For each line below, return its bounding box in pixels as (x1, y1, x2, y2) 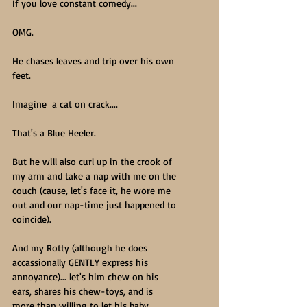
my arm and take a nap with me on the (12, 170, 179, 182)
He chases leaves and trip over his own (12, 55, 177, 66)
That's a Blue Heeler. (12, 127, 96, 138)
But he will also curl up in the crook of (12, 156, 175, 167)
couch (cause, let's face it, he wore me (12, 184, 173, 196)
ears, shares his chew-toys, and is (12, 285, 156, 297)
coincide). (12, 213, 51, 225)
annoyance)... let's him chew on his (12, 271, 161, 282)
